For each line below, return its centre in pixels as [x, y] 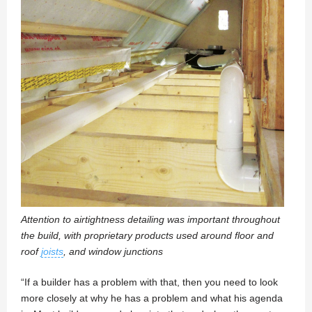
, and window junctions [113, 252]
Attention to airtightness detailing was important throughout [150, 220]
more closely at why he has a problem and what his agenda [152, 298]
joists [52, 252]
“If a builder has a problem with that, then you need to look [149, 282]
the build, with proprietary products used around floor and [147, 236]
